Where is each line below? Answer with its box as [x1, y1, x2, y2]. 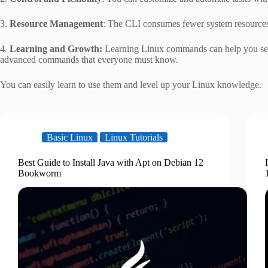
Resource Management [10, 18, 103, 29]
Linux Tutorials [105, 132, 163, 142]
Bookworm [18, 167, 61, 178]
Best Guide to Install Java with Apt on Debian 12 [18, 157, 203, 167]
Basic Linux [47, 132, 93, 142]
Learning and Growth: [10, 43, 105, 54]
